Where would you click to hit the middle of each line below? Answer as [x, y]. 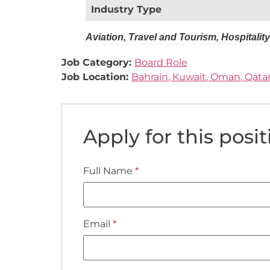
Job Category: [98, 62]
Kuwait [189, 77]
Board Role [161, 62]
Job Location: [96, 77]
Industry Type [127, 9]
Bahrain [150, 77]
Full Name [109, 171]
